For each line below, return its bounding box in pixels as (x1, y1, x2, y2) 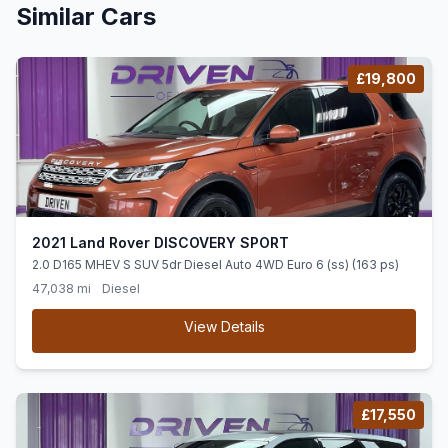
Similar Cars (16, 2, 156, 31)
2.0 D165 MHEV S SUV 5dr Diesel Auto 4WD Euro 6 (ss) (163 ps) (32, 257, 399, 272)
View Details (183, 318, 265, 335)
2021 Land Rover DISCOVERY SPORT (32, 234, 289, 251)
